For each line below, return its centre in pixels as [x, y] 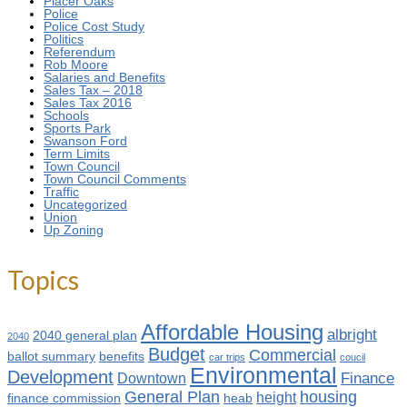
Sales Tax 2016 [88, 103]
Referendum [79, 52]
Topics [43, 280]
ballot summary [51, 357]
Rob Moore [76, 65]
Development [60, 377]
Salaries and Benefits [104, 78]
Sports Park [77, 129]
